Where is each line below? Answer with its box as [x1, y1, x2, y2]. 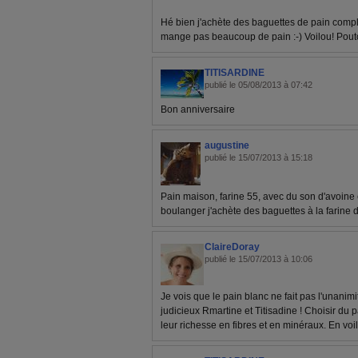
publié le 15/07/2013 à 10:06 [205, 253, 312, 264]
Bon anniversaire [161, 103, 235, 115]
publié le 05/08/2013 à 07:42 [205, 79, 312, 89]
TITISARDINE [205, 66, 265, 78]
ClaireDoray [205, 241, 260, 253]
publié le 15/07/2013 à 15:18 [205, 152, 312, 162]
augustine [205, 139, 249, 151]
